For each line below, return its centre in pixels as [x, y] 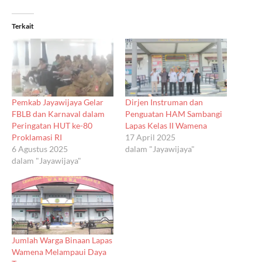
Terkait [23, 26]
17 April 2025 [150, 137]
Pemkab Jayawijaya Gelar [58, 102]
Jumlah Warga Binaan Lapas [62, 240]
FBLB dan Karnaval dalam [58, 114]
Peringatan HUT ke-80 [52, 126]
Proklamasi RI [37, 137]
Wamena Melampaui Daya [59, 251]
